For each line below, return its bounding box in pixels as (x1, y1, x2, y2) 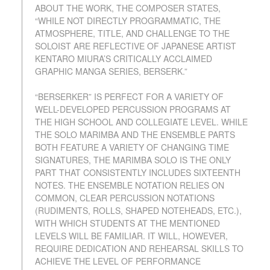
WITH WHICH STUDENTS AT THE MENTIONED (35, 217, 220, 230)
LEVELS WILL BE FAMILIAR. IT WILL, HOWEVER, (35, 230, 228, 242)
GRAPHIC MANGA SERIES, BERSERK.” (35, 65, 187, 78)
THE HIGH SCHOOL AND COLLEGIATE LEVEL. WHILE (35, 116, 248, 128)
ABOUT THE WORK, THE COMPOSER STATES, (35, 2, 221, 14)
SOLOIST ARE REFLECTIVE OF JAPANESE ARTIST (35, 40, 236, 52)
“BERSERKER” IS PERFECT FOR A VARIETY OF (35, 90, 224, 103)
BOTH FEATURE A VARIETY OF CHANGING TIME (35, 141, 229, 154)
